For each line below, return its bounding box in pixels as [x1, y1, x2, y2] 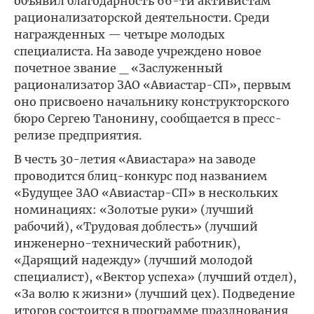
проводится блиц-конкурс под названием [14, 169, 267, 183]
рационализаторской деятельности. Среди [14, 11, 270, 25]
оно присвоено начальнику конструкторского [14, 95, 289, 109]
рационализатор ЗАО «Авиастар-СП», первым [14, 78, 291, 92]
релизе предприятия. [14, 128, 142, 142]
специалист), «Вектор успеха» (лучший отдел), [14, 270, 296, 284]
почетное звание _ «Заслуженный [14, 61, 223, 75]
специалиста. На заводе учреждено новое [14, 44, 261, 58]
